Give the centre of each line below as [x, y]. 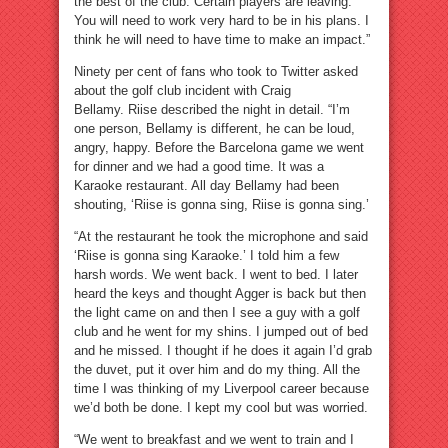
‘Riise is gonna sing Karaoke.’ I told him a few [206, 256]
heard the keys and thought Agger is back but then [220, 294]
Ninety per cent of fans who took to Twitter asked [216, 72]
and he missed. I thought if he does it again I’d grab [223, 351]
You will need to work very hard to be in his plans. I [221, 21]
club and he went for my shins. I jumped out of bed [221, 332]
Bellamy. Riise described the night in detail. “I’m [212, 110]
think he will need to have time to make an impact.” [222, 40]
